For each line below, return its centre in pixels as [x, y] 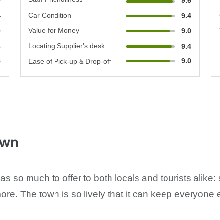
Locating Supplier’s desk [67, 45]
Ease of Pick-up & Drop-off [70, 61]
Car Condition [50, 15]
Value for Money [54, 30]
